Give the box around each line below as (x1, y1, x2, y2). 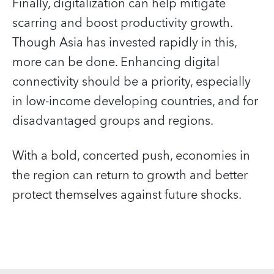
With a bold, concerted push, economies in (12, 145, 250, 166)
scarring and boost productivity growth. (12, 12, 232, 34)
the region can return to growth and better (12, 165, 248, 186)
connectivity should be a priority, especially (12, 71, 251, 92)
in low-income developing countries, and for (12, 91, 258, 112)
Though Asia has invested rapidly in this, (12, 32, 237, 53)
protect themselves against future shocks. (12, 184, 242, 206)
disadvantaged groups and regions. (12, 110, 213, 131)
